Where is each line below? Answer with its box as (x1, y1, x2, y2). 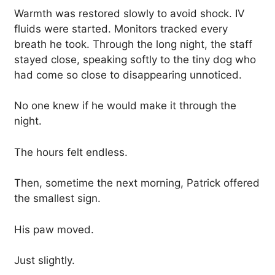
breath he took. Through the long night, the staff (14, 37, 252, 50)
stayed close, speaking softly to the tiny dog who (14, 53, 256, 66)
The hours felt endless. (14, 145, 128, 158)
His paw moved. (14, 223, 94, 236)
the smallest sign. (14, 192, 101, 205)
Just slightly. (14, 254, 75, 267)
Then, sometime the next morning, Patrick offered (14, 177, 260, 190)
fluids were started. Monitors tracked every (14, 22, 228, 35)
